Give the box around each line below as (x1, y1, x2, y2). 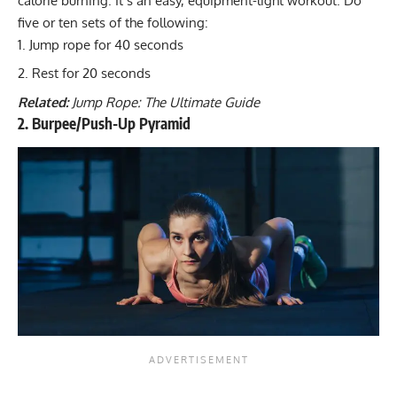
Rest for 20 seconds (32, 65, 151, 82)
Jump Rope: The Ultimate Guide (72, 93, 260, 111)
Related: (18, 93, 68, 111)
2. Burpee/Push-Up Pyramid (18, 113, 191, 133)
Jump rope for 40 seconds (29, 35, 183, 53)
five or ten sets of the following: (18, 13, 208, 31)
